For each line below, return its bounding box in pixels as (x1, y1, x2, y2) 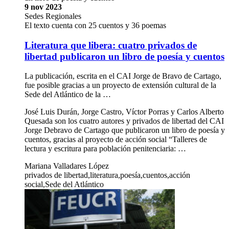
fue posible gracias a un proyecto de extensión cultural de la (25, 81, 216, 90)
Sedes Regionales (25, 11, 81, 20)
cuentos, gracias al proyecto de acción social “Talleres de (25, 135, 207, 144)
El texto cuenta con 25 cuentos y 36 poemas (25, 20, 166, 30)
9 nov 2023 (25, 2, 62, 11)
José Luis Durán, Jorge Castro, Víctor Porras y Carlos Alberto (25, 107, 224, 117)
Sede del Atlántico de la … (25, 90, 111, 99)
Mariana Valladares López (25, 162, 109, 171)
